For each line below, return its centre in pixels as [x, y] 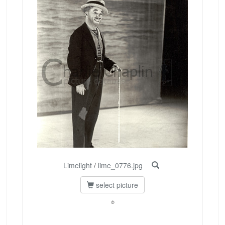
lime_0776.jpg [120, 165]
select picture [116, 185]
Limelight [77, 165]
